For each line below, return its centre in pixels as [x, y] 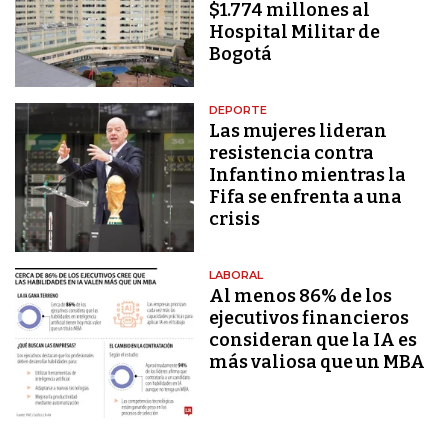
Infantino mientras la [308, 175]
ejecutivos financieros [309, 318]
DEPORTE [238, 110]
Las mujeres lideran [298, 131]
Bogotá [241, 53]
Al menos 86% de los [301, 296]
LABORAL [236, 275]
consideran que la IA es [313, 340]
